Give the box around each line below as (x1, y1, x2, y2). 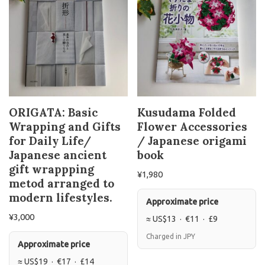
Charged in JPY (146, 232, 196, 240)
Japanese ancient (9, 147, 106, 162)
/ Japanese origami (137, 133, 247, 148)
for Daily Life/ (9, 133, 91, 148)
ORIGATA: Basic (9, 105, 98, 119)
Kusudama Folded (137, 105, 237, 119)
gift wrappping (9, 161, 94, 176)
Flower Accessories (137, 119, 248, 134)
